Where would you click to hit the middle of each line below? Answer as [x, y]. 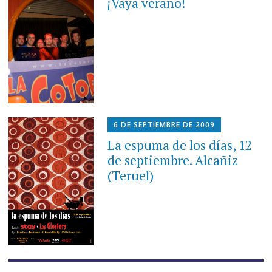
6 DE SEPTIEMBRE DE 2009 [165, 125]
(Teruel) [131, 176]
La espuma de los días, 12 [180, 145]
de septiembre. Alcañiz [173, 161]
